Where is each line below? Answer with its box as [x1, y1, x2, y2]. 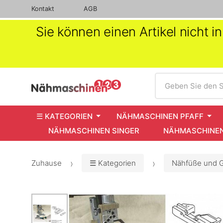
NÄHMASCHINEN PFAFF [116, 111, 204, 121]
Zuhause [31, 158, 62, 168]
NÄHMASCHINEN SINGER [48, 125, 139, 135]
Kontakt [31, 5, 54, 12]
